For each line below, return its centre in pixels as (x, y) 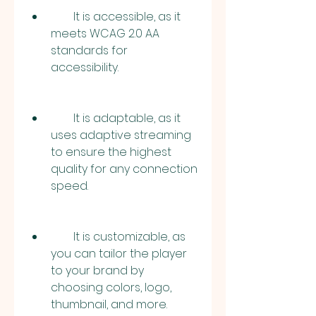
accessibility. (85, 67)
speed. (69, 186)
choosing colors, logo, (111, 287)
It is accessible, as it (62, 17)
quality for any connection (124, 169)
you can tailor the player (119, 254)
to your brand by (97, 271)
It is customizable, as (62, 237)
